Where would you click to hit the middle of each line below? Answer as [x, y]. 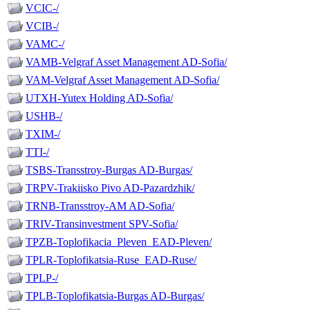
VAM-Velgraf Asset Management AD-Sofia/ [122, 80]
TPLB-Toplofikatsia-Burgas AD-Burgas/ [115, 296]
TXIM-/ [43, 134]
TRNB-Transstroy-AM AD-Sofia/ [100, 206]
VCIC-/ [42, 8]
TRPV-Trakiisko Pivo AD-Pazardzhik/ [110, 188]
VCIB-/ [42, 26]
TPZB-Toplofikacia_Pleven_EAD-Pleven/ [119, 242]
